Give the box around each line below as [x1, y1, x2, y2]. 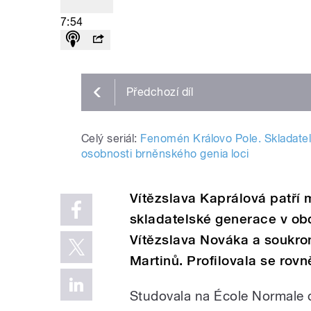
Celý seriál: [81, 131, 137, 145]
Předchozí [126, 85, 182, 99]
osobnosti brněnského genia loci [81, 146, 249, 160]
